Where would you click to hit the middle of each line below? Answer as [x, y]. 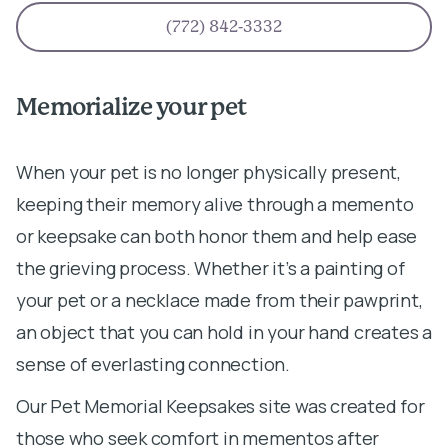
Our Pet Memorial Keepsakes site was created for [220, 405]
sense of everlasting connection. [153, 363]
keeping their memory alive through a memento [215, 203]
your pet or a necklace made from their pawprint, [219, 299]
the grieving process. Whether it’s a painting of [210, 267]
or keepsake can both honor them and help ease [217, 235]
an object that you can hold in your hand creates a [224, 331]
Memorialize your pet [131, 108]
